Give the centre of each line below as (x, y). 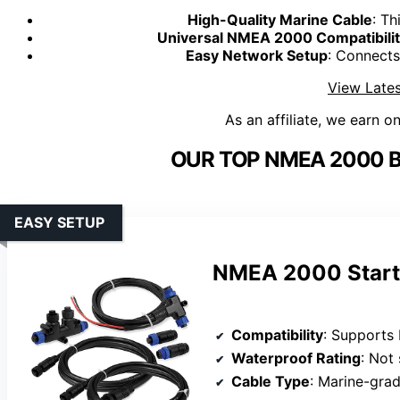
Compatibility (277, 334)
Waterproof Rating (296, 358)
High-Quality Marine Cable (279, 20)
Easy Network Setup (257, 56)
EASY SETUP (59, 223)
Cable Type (271, 381)
